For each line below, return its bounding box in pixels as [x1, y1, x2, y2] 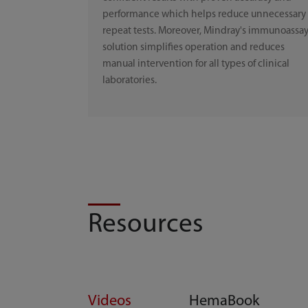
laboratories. [102, 75, 157, 87]
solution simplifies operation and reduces [102, 42, 285, 54]
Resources [88, 212, 204, 239]
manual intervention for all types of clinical [102, 58, 290, 70]
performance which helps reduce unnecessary [102, 9, 307, 21]
